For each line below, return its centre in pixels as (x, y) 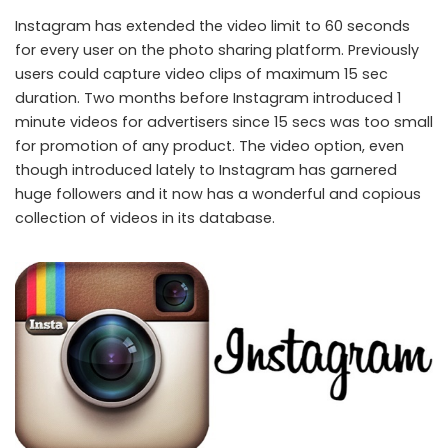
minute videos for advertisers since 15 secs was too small (224, 121)
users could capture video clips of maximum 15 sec (201, 73)
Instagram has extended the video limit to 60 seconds (212, 25)
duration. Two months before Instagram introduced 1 (208, 97)
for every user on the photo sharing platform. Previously (217, 49)
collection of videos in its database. (145, 217)
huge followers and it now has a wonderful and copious (218, 193)
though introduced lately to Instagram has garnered (206, 169)
